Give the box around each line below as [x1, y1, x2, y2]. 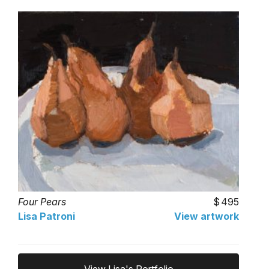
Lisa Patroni [18, 210, 75, 223]
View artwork [174, 210, 239, 223]
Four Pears [18, 196, 66, 208]
